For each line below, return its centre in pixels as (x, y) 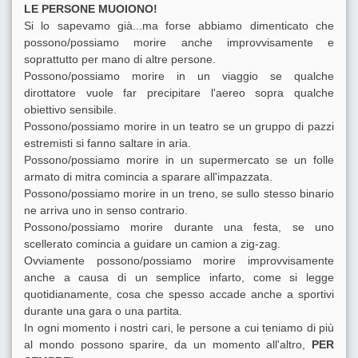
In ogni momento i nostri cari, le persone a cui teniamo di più (179, 327)
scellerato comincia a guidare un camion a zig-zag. (152, 243)
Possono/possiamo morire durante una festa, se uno (179, 227)
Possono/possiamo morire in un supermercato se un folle (179, 159)
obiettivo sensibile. (70, 109)
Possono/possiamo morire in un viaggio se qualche (179, 76)
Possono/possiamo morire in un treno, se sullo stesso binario (179, 193)
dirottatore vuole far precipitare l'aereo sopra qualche (179, 92)
